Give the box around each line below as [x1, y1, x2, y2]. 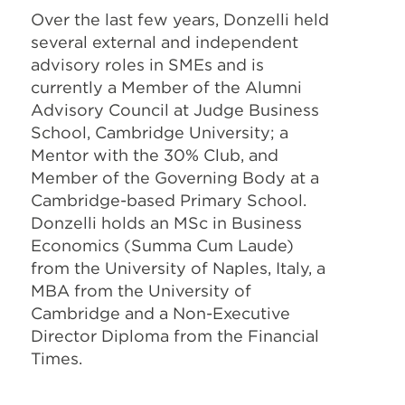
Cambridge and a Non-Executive [31, 304, 290, 323]
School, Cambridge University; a [31, 123, 288, 142]
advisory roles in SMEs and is [31, 55, 264, 74]
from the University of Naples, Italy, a [31, 259, 325, 278]
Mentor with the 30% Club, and [31, 146, 278, 165]
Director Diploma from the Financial [31, 326, 319, 345]
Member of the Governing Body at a [31, 168, 319, 187]
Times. [31, 349, 82, 368]
